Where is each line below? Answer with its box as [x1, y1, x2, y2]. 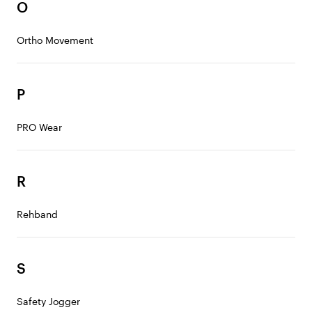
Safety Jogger [17, 295, 80, 307]
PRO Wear [17, 121, 62, 133]
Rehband [17, 208, 58, 220]
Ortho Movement [17, 34, 93, 46]
